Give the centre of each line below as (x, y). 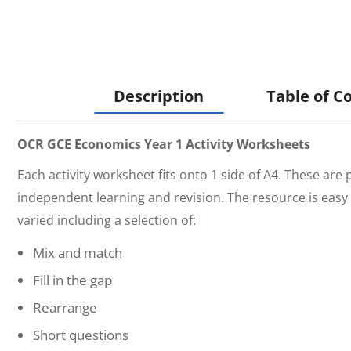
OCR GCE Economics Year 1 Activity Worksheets (164, 144)
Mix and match (78, 253)
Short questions (81, 335)
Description (159, 96)
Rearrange (65, 308)
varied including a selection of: (107, 220)
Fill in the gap (72, 280)
